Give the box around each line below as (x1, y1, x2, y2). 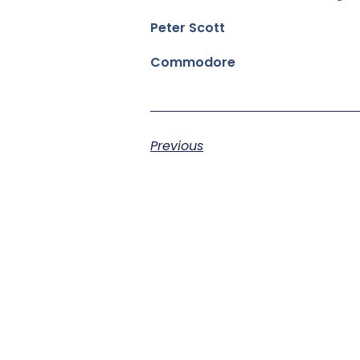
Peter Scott (150, 18, 225, 37)
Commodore (150, 53, 235, 72)
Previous (150, 137, 203, 156)
